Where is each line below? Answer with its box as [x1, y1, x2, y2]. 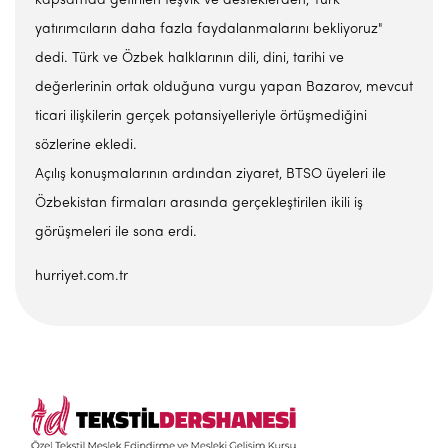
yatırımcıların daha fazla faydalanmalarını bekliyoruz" [35, 22, 383, 37]
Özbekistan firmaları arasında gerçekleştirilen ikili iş [35, 196, 363, 211]
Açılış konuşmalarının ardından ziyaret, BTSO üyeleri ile [35, 167, 386, 182]
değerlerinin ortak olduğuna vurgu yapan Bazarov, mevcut [35, 80, 413, 95]
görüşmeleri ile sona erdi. [35, 225, 197, 240]
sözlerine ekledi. [35, 138, 137, 153]
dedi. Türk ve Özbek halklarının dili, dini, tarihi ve [35, 51, 344, 66]
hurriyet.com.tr [35, 269, 128, 284]
